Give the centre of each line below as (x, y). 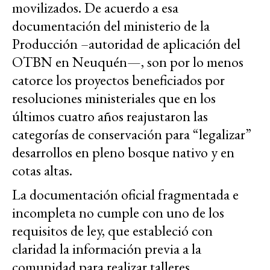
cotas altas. (42, 171)
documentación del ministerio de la (111, 26)
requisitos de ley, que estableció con (112, 231)
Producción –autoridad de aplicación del (126, 44)
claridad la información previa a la (107, 249)
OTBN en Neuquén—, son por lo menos (128, 62)
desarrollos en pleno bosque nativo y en (123, 152)
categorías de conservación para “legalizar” (132, 134)
